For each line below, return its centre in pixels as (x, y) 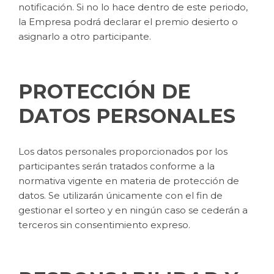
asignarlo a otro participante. (85, 37)
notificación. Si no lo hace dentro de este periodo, (133, 7)
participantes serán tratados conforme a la (117, 166)
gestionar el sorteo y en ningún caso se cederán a (133, 210)
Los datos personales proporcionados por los (123, 151)
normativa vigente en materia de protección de (129, 180)
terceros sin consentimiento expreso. (104, 224)
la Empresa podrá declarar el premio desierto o (128, 22)
